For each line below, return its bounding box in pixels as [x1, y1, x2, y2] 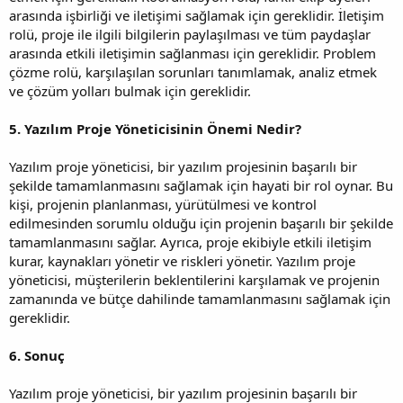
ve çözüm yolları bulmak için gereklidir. [9, 81, 251, 100]
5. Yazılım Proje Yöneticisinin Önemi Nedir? [9, 119, 301, 138]
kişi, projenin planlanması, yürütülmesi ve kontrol [9, 194, 317, 213]
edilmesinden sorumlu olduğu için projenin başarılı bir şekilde [9, 213, 393, 232]
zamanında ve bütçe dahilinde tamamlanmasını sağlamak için [9, 289, 390, 308]
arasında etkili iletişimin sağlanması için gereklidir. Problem [9, 43, 376, 62]
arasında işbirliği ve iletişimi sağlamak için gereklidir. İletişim [9, 5, 384, 24]
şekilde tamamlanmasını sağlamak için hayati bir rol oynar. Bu [9, 175, 393, 194]
